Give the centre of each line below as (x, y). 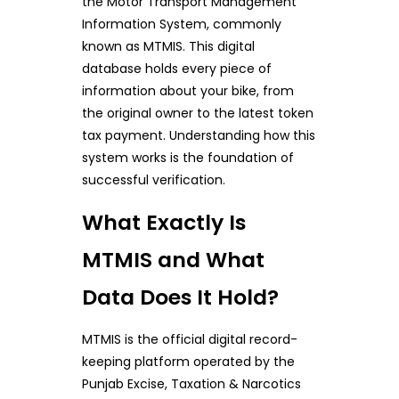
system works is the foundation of (187, 157)
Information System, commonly (181, 24)
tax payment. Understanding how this (198, 135)
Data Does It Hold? (180, 297)
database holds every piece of (176, 68)
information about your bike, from (187, 90)
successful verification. (153, 179)
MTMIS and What (173, 259)
